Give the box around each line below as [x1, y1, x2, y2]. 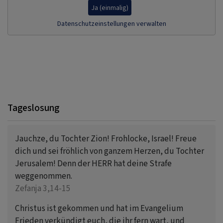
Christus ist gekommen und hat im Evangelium [15, 203, 183, 215]
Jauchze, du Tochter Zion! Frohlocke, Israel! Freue [15, 133, 197, 145]
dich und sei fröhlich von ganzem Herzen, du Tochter [15, 145, 204, 157]
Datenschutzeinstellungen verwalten [57, 19, 166, 29]
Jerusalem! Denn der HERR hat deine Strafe [15, 158, 172, 170]
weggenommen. [15, 170, 72, 182]
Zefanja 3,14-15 [15, 183, 71, 195]
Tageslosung [7, 102, 59, 114]
